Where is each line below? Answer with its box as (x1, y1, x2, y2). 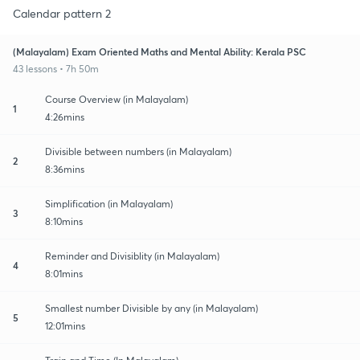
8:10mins (45, 215, 83, 227)
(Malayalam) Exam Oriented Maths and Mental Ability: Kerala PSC (13, 44, 306, 58)
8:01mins (45, 267, 83, 280)
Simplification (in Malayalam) (45, 197, 173, 210)
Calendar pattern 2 (13, 5, 111, 21)
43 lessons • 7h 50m (13, 62, 99, 75)
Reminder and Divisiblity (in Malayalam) (45, 249, 219, 262)
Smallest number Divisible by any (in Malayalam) (45, 301, 258, 314)
